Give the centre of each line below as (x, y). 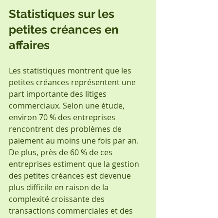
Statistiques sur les (63, 14)
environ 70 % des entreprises (63, 117)
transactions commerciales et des (72, 210)
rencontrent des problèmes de (66, 129)
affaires (29, 45)
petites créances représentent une (73, 82)
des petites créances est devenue (71, 175)
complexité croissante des (58, 199)
